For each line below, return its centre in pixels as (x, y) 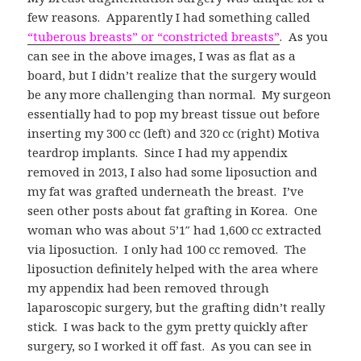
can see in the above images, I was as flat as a (162, 56)
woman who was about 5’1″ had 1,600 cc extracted (175, 230)
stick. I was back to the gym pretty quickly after (168, 327)
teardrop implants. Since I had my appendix (158, 153)
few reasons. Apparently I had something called (169, 17)
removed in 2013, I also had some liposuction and (173, 172)
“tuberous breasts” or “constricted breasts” (154, 37)
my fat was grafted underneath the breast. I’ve (166, 191)
